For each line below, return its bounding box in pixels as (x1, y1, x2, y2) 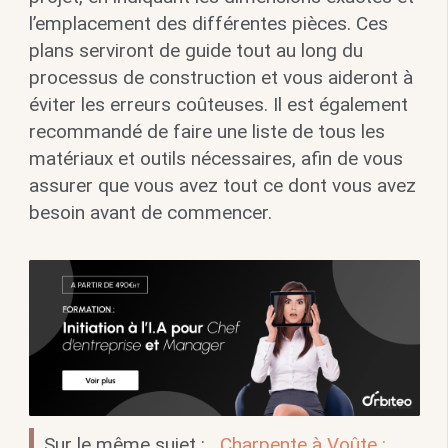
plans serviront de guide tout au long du (28, 39, 363, 63)
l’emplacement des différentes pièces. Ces (28, 12, 388, 36)
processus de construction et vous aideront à (28, 66, 413, 90)
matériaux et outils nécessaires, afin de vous (28, 147, 403, 171)
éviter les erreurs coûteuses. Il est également (28, 93, 408, 117)
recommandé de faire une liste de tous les (28, 120, 385, 144)
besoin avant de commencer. (28, 201, 272, 225)
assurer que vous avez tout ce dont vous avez (28, 174, 416, 198)
